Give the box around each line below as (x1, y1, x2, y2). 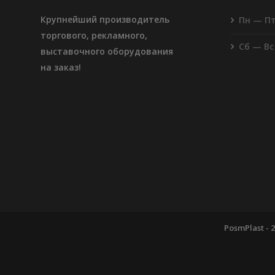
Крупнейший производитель (41, 13, 170, 25)
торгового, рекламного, (41, 29, 148, 41)
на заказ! (41, 61, 82, 73)
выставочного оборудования (41, 45, 174, 57)
